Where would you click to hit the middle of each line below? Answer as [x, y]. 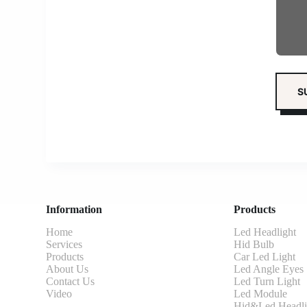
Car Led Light [265, 257]
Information [74, 210]
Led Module [261, 294]
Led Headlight [265, 232]
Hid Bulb [254, 244]
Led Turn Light [267, 281]
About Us [67, 269]
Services [64, 244]
